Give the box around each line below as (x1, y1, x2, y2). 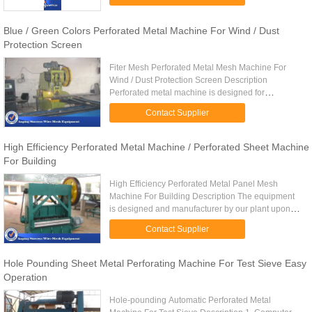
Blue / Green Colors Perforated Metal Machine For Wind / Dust (3, 25, 279, 36)
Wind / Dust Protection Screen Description (109, 75, 268, 85)
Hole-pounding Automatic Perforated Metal (109, 295, 272, 305)
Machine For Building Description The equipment (109, 192, 295, 201)
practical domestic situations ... (109, 229, 225, 239)
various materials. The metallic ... (109, 113, 233, 123)
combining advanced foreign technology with (109, 217, 279, 226)
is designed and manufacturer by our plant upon (109, 204, 291, 214)
